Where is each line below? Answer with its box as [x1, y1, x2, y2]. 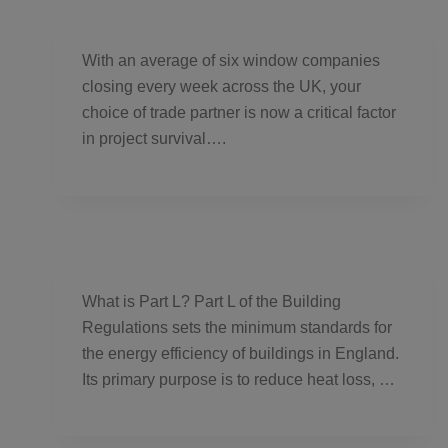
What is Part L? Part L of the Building [82, 292, 342, 310]
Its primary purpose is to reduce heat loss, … [82, 370, 396, 388]
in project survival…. [82, 130, 227, 148]
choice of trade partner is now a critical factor [82, 104, 397, 122]
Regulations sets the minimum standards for [82, 318, 393, 336]
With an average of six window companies [82, 52, 381, 70]
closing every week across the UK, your [82, 78, 362, 96]
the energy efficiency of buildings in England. [82, 344, 400, 362]
